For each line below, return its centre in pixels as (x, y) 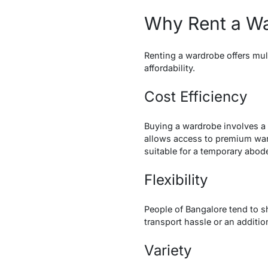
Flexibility (176, 179)
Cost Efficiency (200, 96)
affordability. (172, 68)
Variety (167, 250)
